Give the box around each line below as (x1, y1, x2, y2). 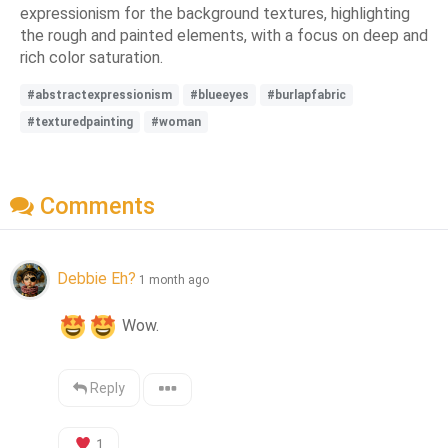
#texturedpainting (27, 114, 133, 129)
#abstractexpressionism (27, 87, 172, 102)
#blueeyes (190, 87, 249, 102)
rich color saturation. (20, 47, 163, 67)
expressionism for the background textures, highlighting (20, 3, 410, 23)
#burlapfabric (267, 87, 346, 102)
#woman (151, 114, 201, 129)
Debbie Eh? (57, 269, 136, 289)
